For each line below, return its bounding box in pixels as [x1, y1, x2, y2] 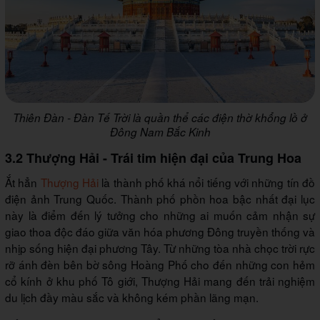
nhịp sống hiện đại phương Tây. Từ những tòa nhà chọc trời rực [5, 240, 315, 256]
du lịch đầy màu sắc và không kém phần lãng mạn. [5, 289, 259, 306]
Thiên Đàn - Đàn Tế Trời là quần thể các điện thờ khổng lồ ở [13, 110, 307, 126]
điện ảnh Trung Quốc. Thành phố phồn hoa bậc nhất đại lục [5, 191, 315, 207]
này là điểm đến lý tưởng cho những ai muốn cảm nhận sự [5, 207, 315, 224]
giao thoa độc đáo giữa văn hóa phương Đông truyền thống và [5, 224, 315, 240]
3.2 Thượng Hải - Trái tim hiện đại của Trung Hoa [5, 149, 301, 168]
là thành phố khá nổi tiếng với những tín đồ [98, 174, 316, 191]
